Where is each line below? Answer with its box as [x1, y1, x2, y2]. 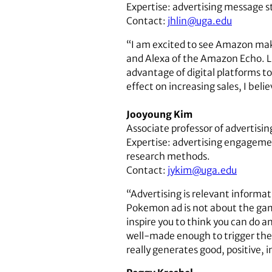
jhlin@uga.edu [168, 15, 232, 27]
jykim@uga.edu [168, 164, 237, 176]
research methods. [126, 150, 210, 162]
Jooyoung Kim [126, 108, 192, 120]
